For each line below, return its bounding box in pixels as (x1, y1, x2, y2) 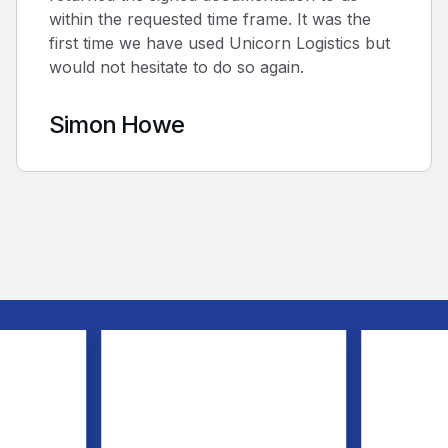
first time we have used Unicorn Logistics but (49, 32, 390, 53)
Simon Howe (49, 109, 184, 139)
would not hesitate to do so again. (49, 56, 304, 77)
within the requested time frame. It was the (49, 8, 371, 29)
